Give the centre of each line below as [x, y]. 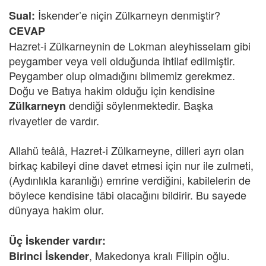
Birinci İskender [49, 256]
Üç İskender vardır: [57, 240]
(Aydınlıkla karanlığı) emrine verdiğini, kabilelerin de [130, 180]
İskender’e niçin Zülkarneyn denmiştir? [129, 15]
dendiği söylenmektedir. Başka [140, 105]
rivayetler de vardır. [54, 121]
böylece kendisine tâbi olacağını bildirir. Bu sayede [128, 195]
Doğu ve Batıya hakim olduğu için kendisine [112, 90]
